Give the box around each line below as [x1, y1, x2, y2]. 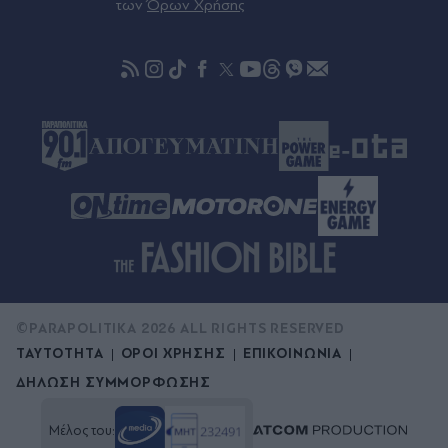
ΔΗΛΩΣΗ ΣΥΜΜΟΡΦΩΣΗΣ [16, 375, 212, 391]
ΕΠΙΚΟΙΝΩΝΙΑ [242, 346, 343, 362]
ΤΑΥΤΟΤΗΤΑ [16, 346, 104, 362]
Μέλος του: [49, 423, 115, 438]
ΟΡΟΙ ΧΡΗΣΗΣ [120, 346, 226, 362]
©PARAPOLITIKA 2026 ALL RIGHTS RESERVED [16, 321, 345, 337]
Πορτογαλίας [16, 5, 123, 27]
